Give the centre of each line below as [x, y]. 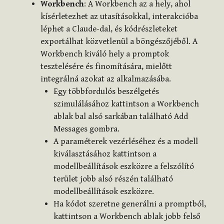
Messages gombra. [86, 129]
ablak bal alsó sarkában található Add [120, 117]
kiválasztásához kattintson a [105, 154]
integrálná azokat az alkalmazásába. [106, 79]
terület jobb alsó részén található [113, 179]
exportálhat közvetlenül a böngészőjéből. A [119, 42]
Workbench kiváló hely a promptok [105, 54]
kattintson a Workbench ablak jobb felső [127, 217]
